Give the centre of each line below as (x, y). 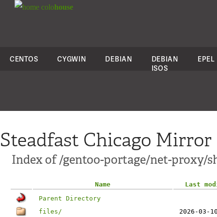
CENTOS (24, 59)
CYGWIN (72, 59)
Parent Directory (70, 198)
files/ (50, 211)
